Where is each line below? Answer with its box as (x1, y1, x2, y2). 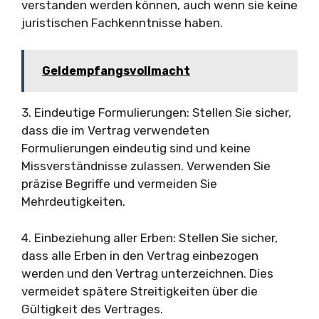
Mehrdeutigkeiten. (21, 194, 125, 209)
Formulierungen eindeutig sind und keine (21, 141, 251, 155)
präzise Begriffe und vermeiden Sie (21, 177, 217, 191)
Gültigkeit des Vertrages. (21, 301, 163, 316)
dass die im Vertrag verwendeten (21, 123, 209, 137)
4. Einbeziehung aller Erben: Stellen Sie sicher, (21, 230, 278, 245)
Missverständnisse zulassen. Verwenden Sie (21, 159, 271, 173)
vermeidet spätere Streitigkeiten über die (21, 283, 258, 298)
